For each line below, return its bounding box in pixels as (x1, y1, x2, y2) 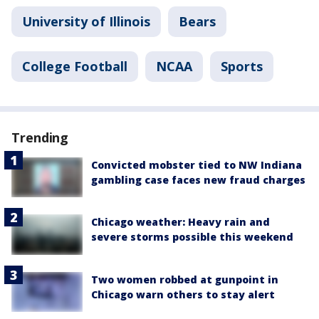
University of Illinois (22, 13, 150, 30)
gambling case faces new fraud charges (91, 173, 305, 187)
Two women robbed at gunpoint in (91, 272, 278, 286)
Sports (221, 58, 263, 75)
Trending (11, 129, 69, 146)
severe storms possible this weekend (91, 230, 293, 244)
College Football (22, 58, 127, 75)
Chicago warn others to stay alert (91, 287, 275, 301)
